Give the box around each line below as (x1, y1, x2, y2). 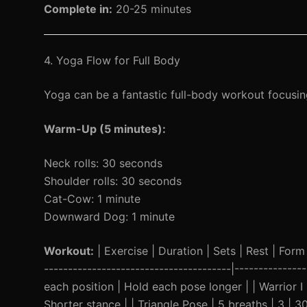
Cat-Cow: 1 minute (44, 192, 140, 206)
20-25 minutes (112, 2, 191, 16)
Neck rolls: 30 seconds (44, 156, 162, 170)
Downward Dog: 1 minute (44, 210, 175, 223)
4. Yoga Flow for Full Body (44, 53, 180, 67)
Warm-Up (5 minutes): (44, 122, 166, 136)
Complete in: (44, 2, 112, 16)
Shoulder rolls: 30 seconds (44, 174, 182, 188)
